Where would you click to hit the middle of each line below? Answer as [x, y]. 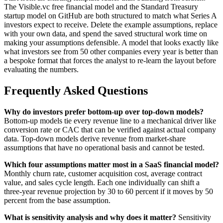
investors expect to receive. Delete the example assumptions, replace [111, 25]
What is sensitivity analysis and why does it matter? [90, 217]
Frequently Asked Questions [76, 90]
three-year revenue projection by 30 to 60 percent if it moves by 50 [109, 191]
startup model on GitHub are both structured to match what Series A [110, 16]
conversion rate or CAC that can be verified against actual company [110, 129]
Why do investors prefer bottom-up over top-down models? [104, 111]
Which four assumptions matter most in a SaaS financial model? [111, 164]
